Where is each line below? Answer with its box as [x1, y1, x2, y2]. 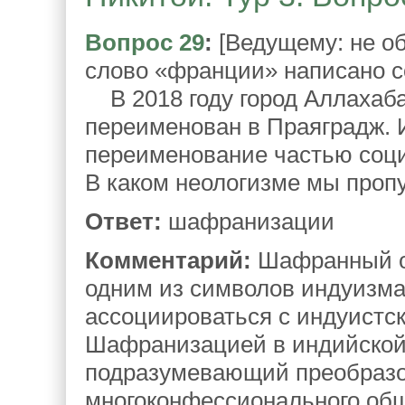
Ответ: [85, 207, 162, 235]
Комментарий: [85, 246, 251, 274]
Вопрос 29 [85, 28, 204, 56]
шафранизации [162, 207, 334, 235]
